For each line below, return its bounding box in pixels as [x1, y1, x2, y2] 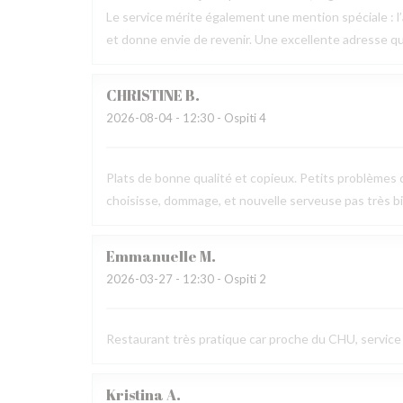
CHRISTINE [106, 85, 183, 105]
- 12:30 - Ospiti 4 [173, 111, 266, 125]
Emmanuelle [106, 246, 197, 266]
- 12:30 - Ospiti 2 [173, 272, 266, 286]
